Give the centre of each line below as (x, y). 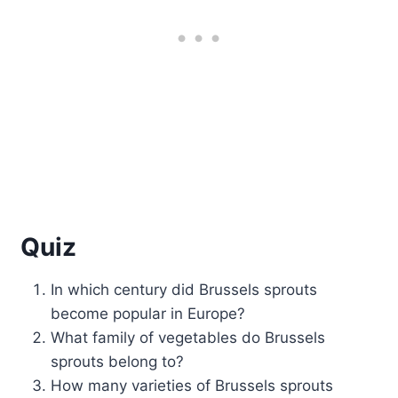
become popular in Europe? (148, 313)
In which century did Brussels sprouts (184, 289)
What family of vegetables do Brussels (188, 337)
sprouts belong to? (118, 361)
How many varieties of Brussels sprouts (192, 385)
